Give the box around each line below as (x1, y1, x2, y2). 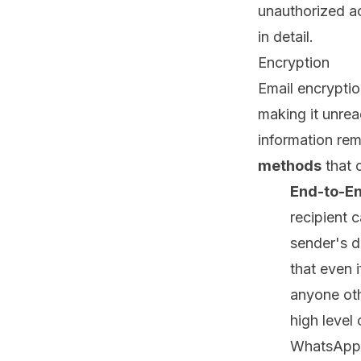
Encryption (258, 54, 330, 71)
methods (258, 157, 322, 174)
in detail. (258, 28, 313, 45)
